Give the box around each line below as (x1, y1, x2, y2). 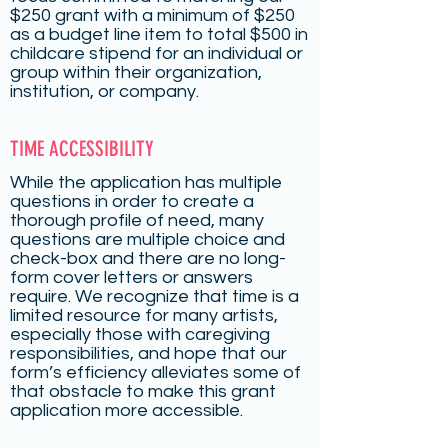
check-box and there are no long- (10, 249, 286, 268)
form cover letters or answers (10, 268, 253, 287)
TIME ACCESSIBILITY (10, 136, 154, 161)
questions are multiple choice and (10, 230, 285, 249)
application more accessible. (10, 401, 243, 420)
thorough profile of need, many (10, 211, 264, 230)
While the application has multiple (10, 173, 282, 192)
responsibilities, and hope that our (10, 344, 287, 363)
